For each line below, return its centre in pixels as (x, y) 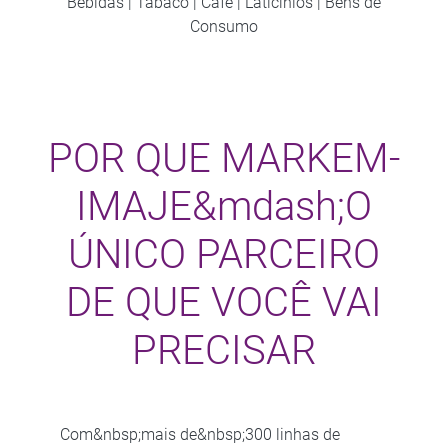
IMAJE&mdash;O (224, 206)
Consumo (224, 26)
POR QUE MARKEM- (224, 158)
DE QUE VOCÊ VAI (224, 302)
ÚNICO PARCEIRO (224, 254)
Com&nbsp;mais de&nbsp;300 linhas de (199, 434)
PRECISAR (224, 350)
